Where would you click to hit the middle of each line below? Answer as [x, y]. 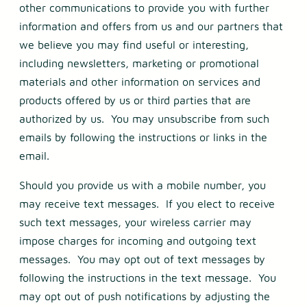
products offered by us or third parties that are [135, 100]
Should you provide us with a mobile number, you [143, 185]
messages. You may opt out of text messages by [142, 259]
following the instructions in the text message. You [148, 278]
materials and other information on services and [140, 82]
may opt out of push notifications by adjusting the [145, 296]
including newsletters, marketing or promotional [139, 63]
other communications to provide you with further [144, 8]
